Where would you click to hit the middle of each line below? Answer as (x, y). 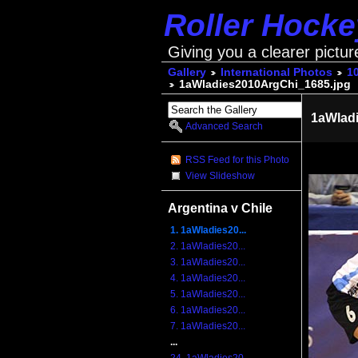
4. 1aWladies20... (208, 278)
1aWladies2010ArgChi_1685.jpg (265, 85)
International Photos (276, 73)
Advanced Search (225, 127)
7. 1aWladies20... (208, 326)
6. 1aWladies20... (208, 310)
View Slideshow (221, 175)
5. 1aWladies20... (208, 294)
